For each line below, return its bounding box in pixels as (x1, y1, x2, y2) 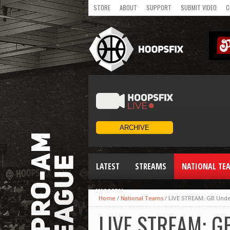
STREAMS (135, 161, 166, 172)
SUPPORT (146, 3, 171, 12)
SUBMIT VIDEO (181, 3, 217, 12)
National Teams (121, 194, 163, 202)
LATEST (96, 161, 120, 172)
